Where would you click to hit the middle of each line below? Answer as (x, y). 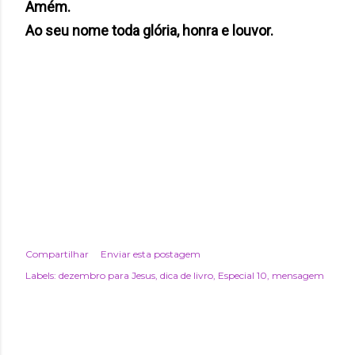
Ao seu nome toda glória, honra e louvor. (151, 30)
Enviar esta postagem (151, 254)
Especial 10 (242, 275)
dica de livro (187, 275)
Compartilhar (57, 254)
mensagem (298, 275)
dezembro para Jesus (107, 275)
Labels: (41, 275)
